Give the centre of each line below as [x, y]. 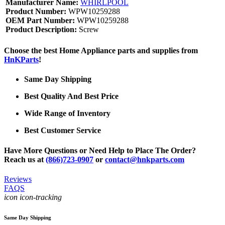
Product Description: [41, 29]
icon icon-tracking [33, 197]
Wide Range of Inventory [67, 114]
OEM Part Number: [40, 20]
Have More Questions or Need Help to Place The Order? [100, 150]
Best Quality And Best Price [71, 96]
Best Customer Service [63, 131]
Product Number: [36, 11]
